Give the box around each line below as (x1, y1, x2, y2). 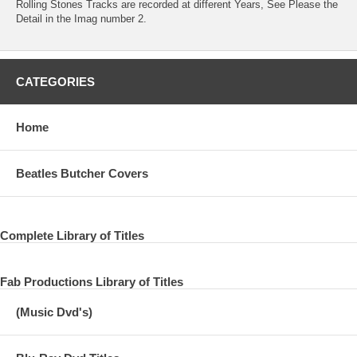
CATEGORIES (16, 74, 95, 88)
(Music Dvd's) (16, 304, 92, 319)
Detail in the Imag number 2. (16, 12, 147, 25)
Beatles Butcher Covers (16, 166, 148, 180)
